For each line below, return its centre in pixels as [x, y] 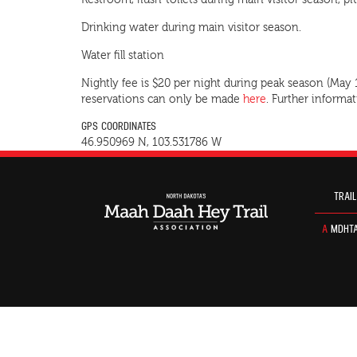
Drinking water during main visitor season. [191, 28]
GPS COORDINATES [119, 127]
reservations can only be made [162, 100]
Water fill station [123, 56]
